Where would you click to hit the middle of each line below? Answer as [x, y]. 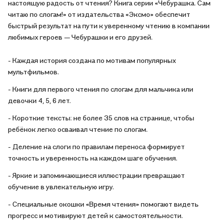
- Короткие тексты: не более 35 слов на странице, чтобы [101, 118]
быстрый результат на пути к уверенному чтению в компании [109, 26]
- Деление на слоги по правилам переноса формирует [96, 146]
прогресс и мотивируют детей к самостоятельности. [95, 215]
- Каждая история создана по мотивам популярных [92, 60]
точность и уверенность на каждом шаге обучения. [93, 158]
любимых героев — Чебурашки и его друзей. [80, 37]
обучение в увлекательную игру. [61, 187]
